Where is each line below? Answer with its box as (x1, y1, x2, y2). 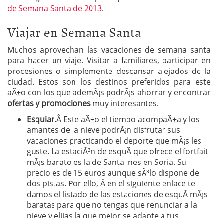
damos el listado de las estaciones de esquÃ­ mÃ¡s (27, 188, 208, 200)
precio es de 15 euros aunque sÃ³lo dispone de (27, 167, 199, 178)
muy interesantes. (91, 97, 159, 109)
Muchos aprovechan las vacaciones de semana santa (7, 44, 211, 55)
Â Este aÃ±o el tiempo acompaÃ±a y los (56, 113, 200, 125)
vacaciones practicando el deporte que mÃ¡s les (27, 135, 201, 146)
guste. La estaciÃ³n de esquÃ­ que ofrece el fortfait (27, 145, 208, 157)
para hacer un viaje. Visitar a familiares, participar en (7, 54, 211, 66)
